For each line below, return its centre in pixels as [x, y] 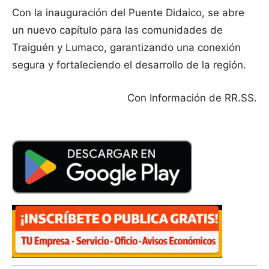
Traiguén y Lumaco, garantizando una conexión [126, 48]
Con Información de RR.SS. [192, 98]
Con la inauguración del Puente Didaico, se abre [128, 13]
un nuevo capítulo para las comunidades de [117, 30]
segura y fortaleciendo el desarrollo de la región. [129, 65]
